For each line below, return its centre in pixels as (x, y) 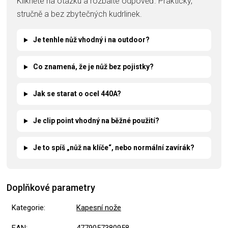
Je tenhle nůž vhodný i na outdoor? (90, 40)
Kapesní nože (99, 208)
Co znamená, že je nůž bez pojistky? (92, 67)
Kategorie (28, 208)
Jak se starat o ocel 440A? (76, 94)
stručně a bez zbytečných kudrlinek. (79, 14)
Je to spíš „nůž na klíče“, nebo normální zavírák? (113, 148)
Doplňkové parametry (51, 188)
